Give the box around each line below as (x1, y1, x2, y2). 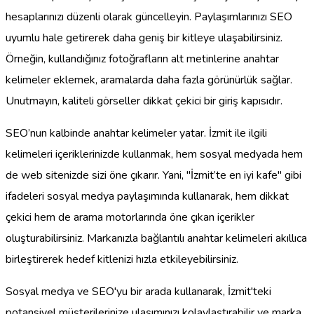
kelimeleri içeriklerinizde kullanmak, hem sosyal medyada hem (6, 146, 303, 162)
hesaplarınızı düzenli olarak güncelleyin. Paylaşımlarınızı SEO (6, 8, 292, 25)
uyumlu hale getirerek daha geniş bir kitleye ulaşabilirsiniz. (6, 29, 282, 46)
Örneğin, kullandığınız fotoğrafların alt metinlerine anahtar (6, 50, 279, 67)
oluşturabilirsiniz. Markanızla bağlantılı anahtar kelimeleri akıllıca (6, 230, 307, 246)
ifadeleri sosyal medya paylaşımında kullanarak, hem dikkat (6, 188, 289, 204)
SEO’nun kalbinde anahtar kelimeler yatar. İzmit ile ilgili (6, 125, 267, 141)
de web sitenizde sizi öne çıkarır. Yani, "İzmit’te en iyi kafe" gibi (6, 167, 301, 183)
